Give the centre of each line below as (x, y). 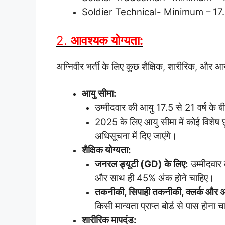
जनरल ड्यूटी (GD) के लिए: (141, 164)
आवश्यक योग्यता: (107, 41)
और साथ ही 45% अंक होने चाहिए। (154, 178)
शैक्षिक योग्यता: (106, 150)
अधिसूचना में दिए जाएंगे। (136, 136)
